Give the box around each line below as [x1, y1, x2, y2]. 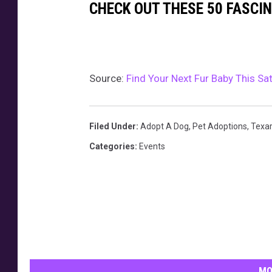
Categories [89, 141, 135, 151]
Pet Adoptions [192, 121, 247, 131]
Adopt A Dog [140, 121, 189, 131]
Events [139, 141, 165, 151]
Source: [89, 72, 126, 84]
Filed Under [89, 121, 136, 131]
